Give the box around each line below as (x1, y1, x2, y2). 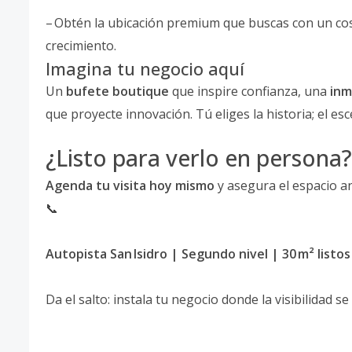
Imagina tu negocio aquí (46, 57, 244, 81)
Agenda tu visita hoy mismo (46, 177, 214, 195)
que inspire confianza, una (169, 82, 330, 101)
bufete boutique (66, 82, 169, 101)
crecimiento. (46, 37, 116, 55)
